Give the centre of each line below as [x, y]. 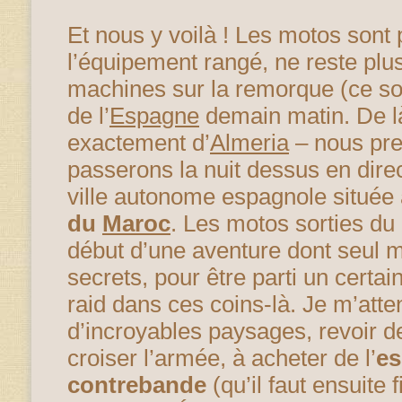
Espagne [154, 115]
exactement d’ [139, 142]
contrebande [137, 385]
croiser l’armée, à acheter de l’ [222, 358]
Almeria [249, 142]
